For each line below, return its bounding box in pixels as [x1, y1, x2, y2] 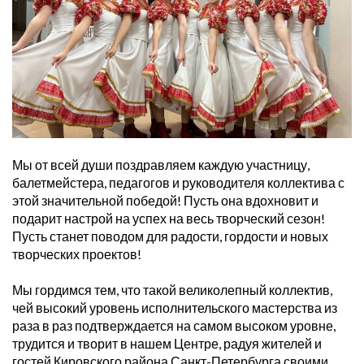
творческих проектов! [12, 246, 141, 262]
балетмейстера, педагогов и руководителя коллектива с [12, 175, 344, 191]
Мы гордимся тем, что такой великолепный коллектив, [12, 282, 332, 298]
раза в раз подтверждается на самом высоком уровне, [12, 318, 336, 334]
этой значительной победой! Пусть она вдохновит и [12, 193, 318, 209]
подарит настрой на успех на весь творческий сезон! [12, 210, 325, 227]
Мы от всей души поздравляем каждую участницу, [12, 157, 310, 173]
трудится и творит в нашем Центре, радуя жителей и [12, 336, 322, 352]
